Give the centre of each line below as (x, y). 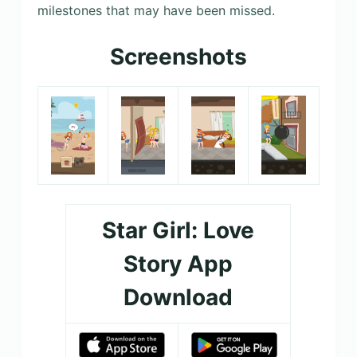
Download (178, 297)
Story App (178, 263)
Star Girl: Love (178, 230)
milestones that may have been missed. (156, 11)
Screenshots (178, 57)
